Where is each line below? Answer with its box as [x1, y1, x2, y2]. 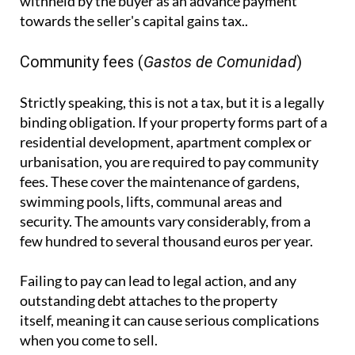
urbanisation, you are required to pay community [20, 153, 319, 171]
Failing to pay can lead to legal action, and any [20, 272, 296, 290]
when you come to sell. [20, 331, 158, 349]
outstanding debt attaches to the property [20, 292, 277, 310]
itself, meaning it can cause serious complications [20, 311, 319, 330]
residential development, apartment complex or [20, 133, 311, 151]
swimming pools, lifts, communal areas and [20, 193, 282, 211]
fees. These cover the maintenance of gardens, [20, 173, 300, 191]
